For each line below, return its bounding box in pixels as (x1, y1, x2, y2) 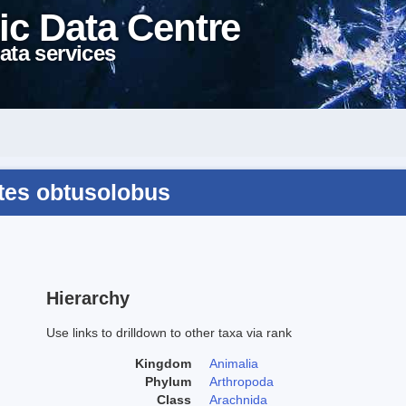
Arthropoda (209, 373, 274, 389)
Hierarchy (46, 287, 130, 308)
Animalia (209, 355, 258, 371)
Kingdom (135, 355, 191, 371)
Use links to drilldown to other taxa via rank (46, 324, 292, 340)
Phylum (145, 373, 191, 389)
